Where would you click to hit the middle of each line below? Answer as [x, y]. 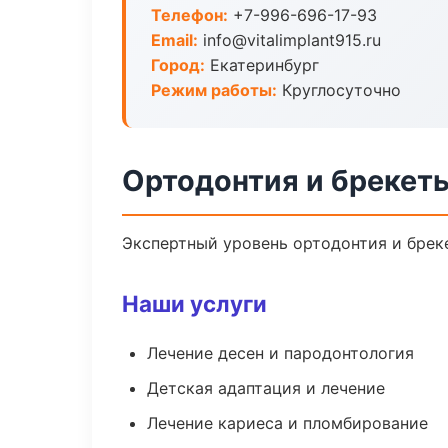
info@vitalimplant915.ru [289, 40]
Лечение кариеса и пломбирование [287, 423]
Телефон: [189, 15]
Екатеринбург [262, 65]
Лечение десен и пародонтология [280, 353]
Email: [174, 40]
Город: [178, 65]
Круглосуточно [339, 90]
